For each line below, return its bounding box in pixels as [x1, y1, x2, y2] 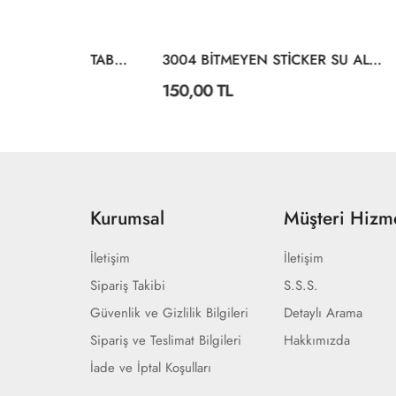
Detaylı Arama [284, 303, 363, 323]
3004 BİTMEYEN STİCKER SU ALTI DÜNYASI [310, 49, 324, 70]
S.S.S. [284, 276, 319, 295]
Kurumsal [90, 205, 164, 232]
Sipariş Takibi [90, 276, 165, 295]
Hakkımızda [284, 331, 351, 350]
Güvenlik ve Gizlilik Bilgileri [90, 303, 248, 323]
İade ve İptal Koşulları [90, 358, 211, 377]
